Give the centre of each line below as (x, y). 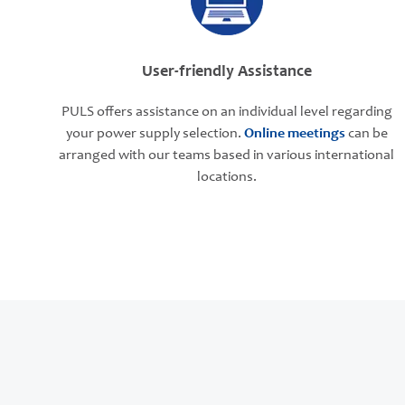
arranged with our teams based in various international (227, 155)
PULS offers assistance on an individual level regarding (226, 112)
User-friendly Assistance (226, 72)
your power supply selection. (155, 134)
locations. (226, 177)
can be (366, 134)
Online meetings (294, 134)
